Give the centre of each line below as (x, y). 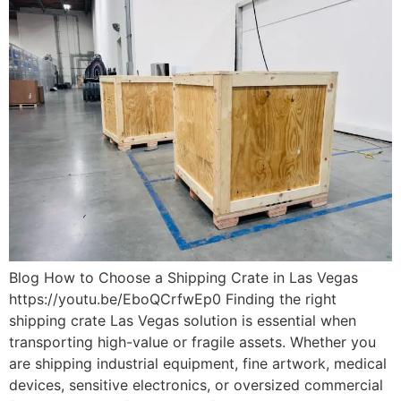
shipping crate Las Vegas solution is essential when (183, 321)
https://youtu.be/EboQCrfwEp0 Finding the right (173, 299)
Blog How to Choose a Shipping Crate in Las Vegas (183, 278)
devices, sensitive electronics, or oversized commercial (196, 385)
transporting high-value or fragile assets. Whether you (192, 342)
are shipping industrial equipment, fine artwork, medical (198, 364)
